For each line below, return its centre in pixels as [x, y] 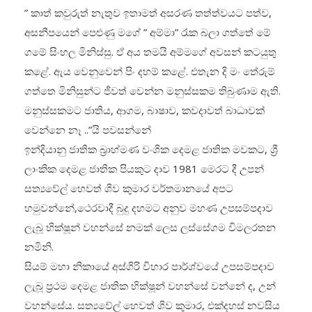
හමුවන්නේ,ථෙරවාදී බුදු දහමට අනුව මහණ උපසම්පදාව [149, 208]
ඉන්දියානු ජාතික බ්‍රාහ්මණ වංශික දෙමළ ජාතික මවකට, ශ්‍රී [151, 149]
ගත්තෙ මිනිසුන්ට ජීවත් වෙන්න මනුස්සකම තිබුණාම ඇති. [153, 91]
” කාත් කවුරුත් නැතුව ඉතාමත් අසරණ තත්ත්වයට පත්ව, [148, 13]
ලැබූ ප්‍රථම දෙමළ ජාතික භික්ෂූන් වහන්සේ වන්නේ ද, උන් [150, 286]
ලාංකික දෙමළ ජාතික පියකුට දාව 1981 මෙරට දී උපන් [144, 169]
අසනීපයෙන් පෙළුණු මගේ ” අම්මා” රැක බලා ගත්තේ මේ [148, 32]
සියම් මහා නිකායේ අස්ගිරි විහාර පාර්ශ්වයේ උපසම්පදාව [149, 266]
